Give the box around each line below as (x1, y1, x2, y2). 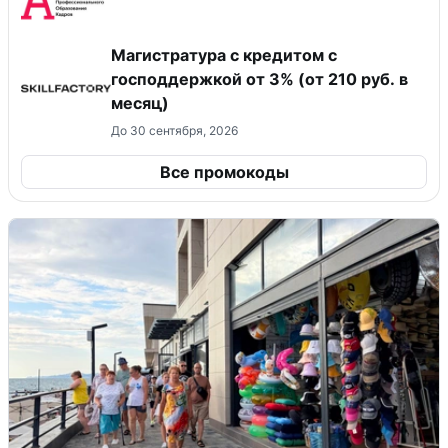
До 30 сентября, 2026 (111, 123, 238, 139)
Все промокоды (159, 162, 289, 183)
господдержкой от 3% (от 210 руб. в (111, 69, 408, 90)
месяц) (111, 93, 169, 114)
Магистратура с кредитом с (111, 45, 337, 66)
